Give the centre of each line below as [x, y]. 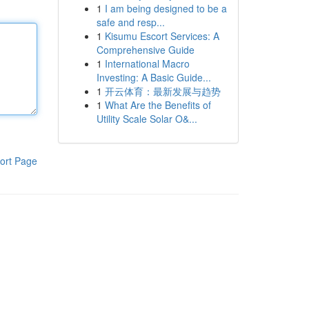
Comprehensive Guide [145, 50]
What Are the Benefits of [158, 105]
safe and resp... [130, 22]
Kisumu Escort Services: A [162, 36]
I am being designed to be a [166, 8]
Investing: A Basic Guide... [153, 77]
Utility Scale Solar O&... [147, 119]
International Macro [147, 63]
